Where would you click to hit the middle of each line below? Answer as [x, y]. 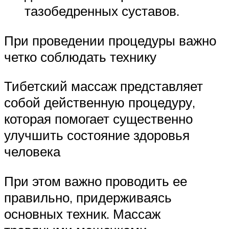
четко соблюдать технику [80, 56]
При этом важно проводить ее [96, 181]
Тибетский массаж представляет [104, 86]
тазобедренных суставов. [102, 11]
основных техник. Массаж [82, 214]
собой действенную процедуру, [100, 102]
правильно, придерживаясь [88, 197]
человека [32, 152]
